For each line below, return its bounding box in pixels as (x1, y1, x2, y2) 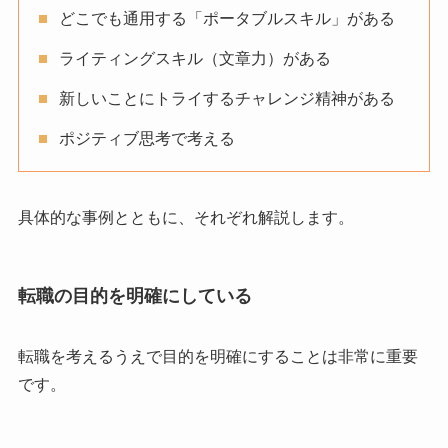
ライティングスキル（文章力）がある (58, 49, 331, 67)
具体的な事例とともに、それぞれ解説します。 (17, 208, 354, 226)
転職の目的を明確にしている (17, 286, 252, 307)
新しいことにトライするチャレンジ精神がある (58, 89, 395, 107)
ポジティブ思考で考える (58, 129, 235, 147)
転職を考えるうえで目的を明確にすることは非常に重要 (17, 348, 418, 366)
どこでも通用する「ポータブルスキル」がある (58, 9, 395, 27)
